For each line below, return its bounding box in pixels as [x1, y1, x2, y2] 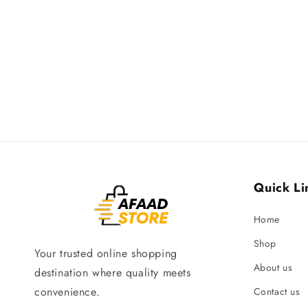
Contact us [253, 285, 300, 298]
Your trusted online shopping [34, 245, 177, 261]
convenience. [34, 283, 100, 300]
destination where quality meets [34, 264, 191, 280]
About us [253, 261, 293, 274]
